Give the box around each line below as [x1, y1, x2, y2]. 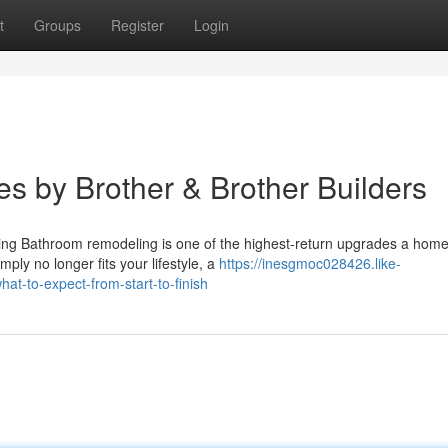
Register [111, 15, 164, 35]
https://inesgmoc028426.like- [219, 253, 401, 273]
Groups [34, 15, 81, 35]
